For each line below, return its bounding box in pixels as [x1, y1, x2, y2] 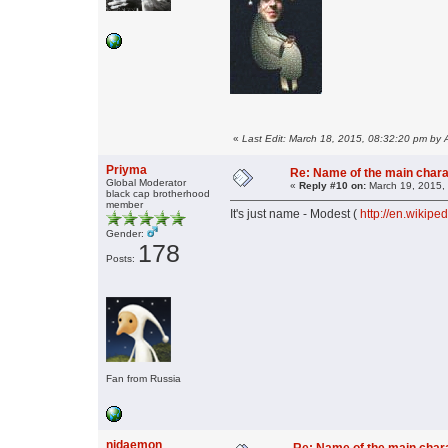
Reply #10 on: [299, 180, 366, 192]
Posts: [106, 253, 138, 265]
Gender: [106, 228, 147, 240]
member [106, 199, 143, 211]
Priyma [106, 163, 147, 178]
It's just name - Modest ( [230, 207, 360, 222]
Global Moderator [106, 177, 186, 189]
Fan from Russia [106, 373, 181, 385]
